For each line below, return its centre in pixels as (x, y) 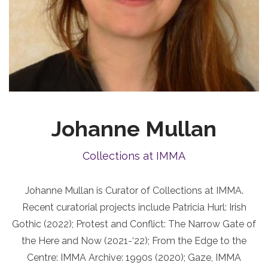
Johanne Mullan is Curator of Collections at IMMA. (134, 191)
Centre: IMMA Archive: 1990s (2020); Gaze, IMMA (134, 258)
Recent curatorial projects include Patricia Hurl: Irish (134, 208)
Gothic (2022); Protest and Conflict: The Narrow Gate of (134, 224)
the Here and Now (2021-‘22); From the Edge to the (134, 241)
